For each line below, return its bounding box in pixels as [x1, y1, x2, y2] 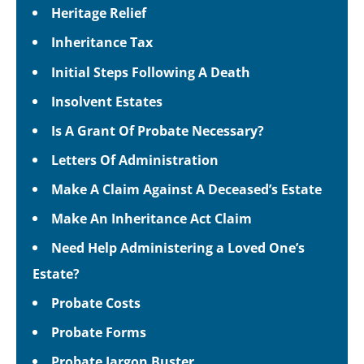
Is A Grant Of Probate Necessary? [51, 120, 265, 140]
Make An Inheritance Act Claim [51, 209, 253, 228]
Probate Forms [51, 323, 147, 342]
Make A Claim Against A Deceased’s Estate [51, 179, 323, 198]
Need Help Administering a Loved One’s [51, 238, 305, 258]
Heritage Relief [51, 3, 147, 23]
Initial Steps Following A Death [51, 62, 251, 81]
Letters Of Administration [51, 149, 219, 169]
